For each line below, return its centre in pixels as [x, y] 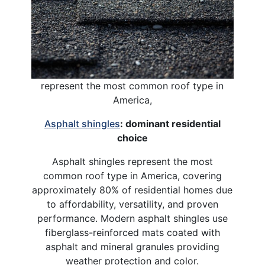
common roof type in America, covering [132, 176]
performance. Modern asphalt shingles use [132, 219]
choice [132, 138]
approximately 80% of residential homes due [132, 190]
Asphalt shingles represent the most [132, 162]
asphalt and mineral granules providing [132, 247]
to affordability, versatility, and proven [132, 204]
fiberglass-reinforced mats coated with [132, 233]
